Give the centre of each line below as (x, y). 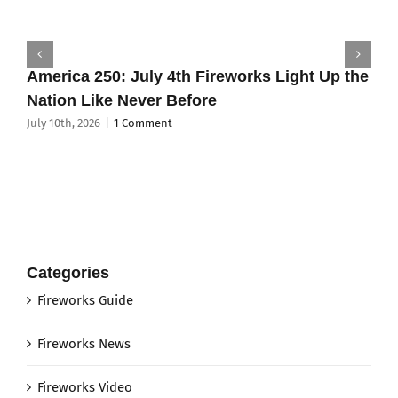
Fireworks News (84, 343)
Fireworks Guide (85, 300)
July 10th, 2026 (63, 123)
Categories (68, 273)
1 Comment (143, 123)
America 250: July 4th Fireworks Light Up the (197, 76)
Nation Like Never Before (121, 100)
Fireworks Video (84, 387)
